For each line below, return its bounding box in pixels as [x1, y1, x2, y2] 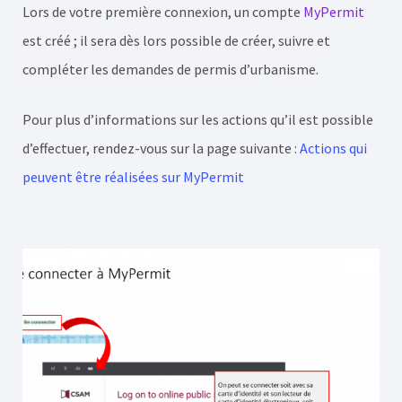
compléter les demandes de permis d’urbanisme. [22, 60, 319, 78]
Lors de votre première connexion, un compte [22, 3, 303, 21]
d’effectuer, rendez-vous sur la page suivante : [22, 139, 300, 157]
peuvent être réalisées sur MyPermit [22, 168, 244, 186]
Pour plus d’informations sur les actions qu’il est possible [22, 110, 373, 128]
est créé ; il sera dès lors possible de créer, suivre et [22, 31, 330, 49]
